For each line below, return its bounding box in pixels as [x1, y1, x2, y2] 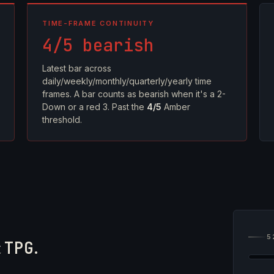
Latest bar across [42, 63, 111, 73]
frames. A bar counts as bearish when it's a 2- [42, 89, 226, 99]
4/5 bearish [42, 34, 154, 56]
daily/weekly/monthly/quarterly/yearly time [42, 76, 212, 86]
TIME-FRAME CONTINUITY [42, 19, 154, 28]
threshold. [42, 114, 82, 125]
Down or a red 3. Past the [42, 102, 147, 112]
